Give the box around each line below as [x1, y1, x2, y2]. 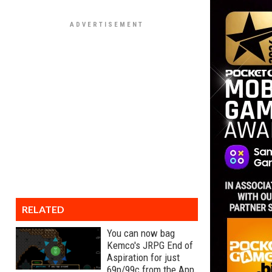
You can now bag [107, 227, 175, 239]
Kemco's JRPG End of [107, 239, 193, 251]
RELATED [22, 203, 64, 215]
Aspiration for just [107, 251, 180, 263]
